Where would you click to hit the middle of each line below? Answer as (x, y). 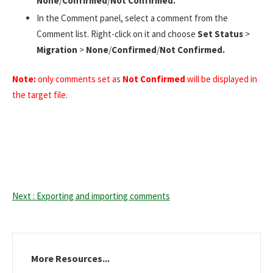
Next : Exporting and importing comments (91, 196)
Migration (57, 49)
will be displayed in (222, 79)
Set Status (220, 34)
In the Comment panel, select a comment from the (132, 18)
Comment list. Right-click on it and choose (116, 34)
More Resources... (70, 259)
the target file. (40, 95)
